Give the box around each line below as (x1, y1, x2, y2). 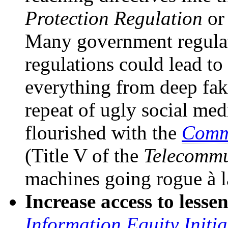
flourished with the (25, 121, 182, 144)
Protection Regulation (25, 7, 203, 29)
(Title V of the (25, 144, 144, 166)
